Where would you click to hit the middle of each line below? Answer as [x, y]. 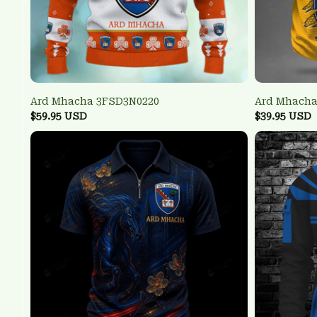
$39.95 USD [283, 116]
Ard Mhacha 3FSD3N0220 [95, 102]
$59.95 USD [59, 116]
